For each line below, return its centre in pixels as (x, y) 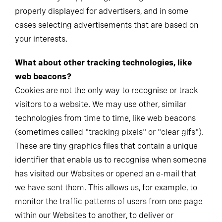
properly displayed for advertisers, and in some (102, 11)
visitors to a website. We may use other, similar (101, 104)
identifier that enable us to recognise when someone (111, 160)
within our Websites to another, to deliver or (94, 215)
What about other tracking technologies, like (103, 63)
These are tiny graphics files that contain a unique (106, 146)
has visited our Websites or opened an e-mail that (106, 174)
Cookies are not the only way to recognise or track (107, 90)
